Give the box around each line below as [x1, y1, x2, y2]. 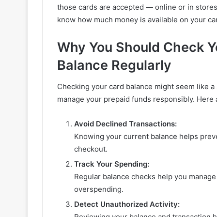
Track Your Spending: [74, 159, 149, 169]
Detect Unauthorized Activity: [74, 200, 180, 209]
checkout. [74, 144, 108, 154]
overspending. [74, 185, 124, 194]
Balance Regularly [57, 57, 171, 73]
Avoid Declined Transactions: [74, 119, 177, 129]
